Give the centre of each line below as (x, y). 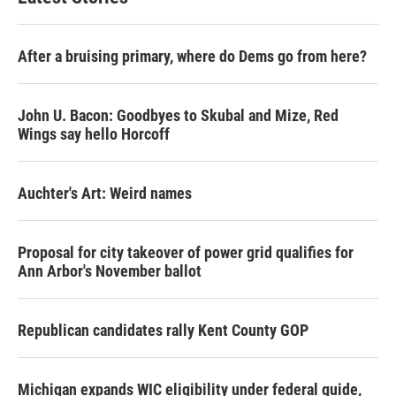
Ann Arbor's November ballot (110, 270)
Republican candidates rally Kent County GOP (163, 330)
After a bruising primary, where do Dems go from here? (192, 56)
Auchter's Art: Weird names (105, 193)
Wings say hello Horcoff (94, 133)
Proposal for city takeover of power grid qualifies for (186, 252)
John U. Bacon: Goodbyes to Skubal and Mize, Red (178, 115)
